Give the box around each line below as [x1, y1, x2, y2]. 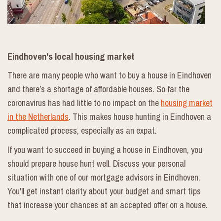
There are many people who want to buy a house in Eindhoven [7, 69, 212, 81]
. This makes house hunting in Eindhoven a [69, 110, 211, 123]
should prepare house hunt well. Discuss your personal [7, 157, 185, 170]
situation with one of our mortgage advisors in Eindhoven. [7, 171, 200, 184]
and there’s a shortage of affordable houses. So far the [7, 82, 189, 95]
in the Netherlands [7, 110, 69, 123]
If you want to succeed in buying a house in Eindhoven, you [7, 143, 202, 156]
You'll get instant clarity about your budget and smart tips [7, 184, 201, 197]
